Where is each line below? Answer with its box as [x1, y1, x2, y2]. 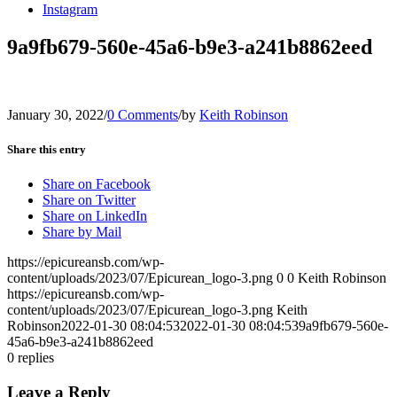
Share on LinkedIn [43, 208, 147, 224]
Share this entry [7, 142, 86, 156]
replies [18, 350, 54, 366]
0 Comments [107, 106, 178, 122]
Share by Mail [43, 224, 121, 240]
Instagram [43, 2, 97, 17]
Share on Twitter [43, 192, 136, 208]
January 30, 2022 [7, 106, 104, 122]
